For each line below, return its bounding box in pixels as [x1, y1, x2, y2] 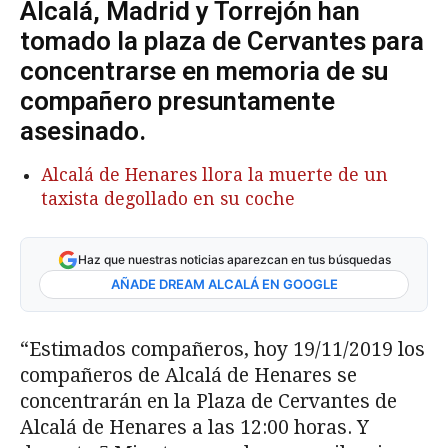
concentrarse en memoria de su [20, 56, 388, 87]
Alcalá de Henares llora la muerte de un [41, 165, 388, 186]
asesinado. [20, 116, 146, 147]
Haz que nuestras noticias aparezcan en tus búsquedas [77, 252, 391, 268]
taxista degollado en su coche [41, 189, 295, 210]
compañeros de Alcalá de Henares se [20, 364, 357, 388]
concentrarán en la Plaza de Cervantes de [20, 390, 397, 414]
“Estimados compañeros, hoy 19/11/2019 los [20, 338, 425, 362]
